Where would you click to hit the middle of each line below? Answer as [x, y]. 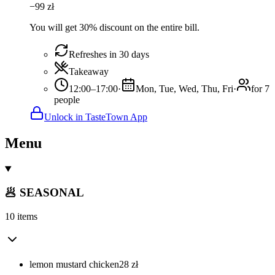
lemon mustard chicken [74, 265]
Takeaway [89, 71]
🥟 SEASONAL [45, 193]
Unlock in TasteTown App [96, 117]
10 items [21, 217]
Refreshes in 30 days [109, 54]
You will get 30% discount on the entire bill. [114, 27]
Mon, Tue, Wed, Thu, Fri [184, 88]
